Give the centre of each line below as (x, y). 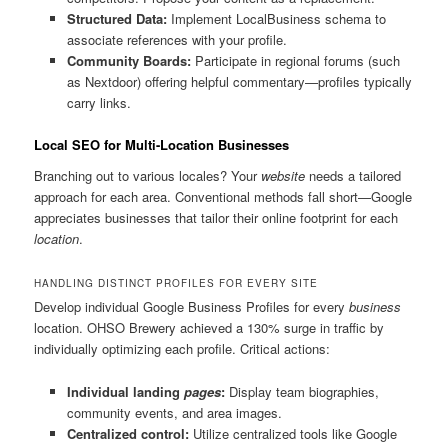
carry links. (98, 102)
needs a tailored (353, 176)
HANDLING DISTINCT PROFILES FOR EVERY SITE (176, 283)
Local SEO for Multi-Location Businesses (162, 144)
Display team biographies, (301, 391)
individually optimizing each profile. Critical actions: (182, 349)
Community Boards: (128, 60)
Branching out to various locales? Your (148, 176)
